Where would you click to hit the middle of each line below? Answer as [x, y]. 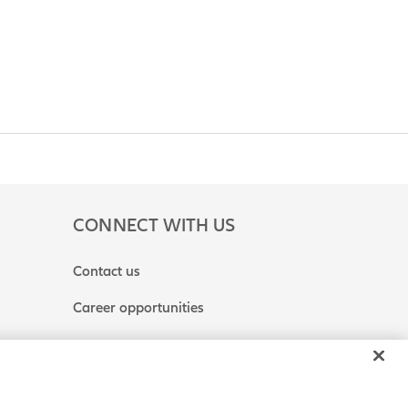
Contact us [107, 271]
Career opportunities [138, 308]
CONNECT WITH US [154, 226]
